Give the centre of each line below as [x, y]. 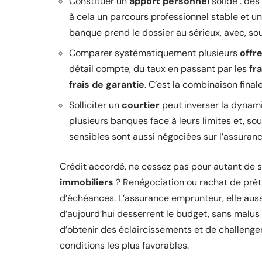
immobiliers [87, 182]
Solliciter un [95, 105]
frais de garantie [107, 85]
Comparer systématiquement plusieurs [154, 53]
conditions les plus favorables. [124, 245]
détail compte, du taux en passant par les [159, 69]
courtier [141, 105]
